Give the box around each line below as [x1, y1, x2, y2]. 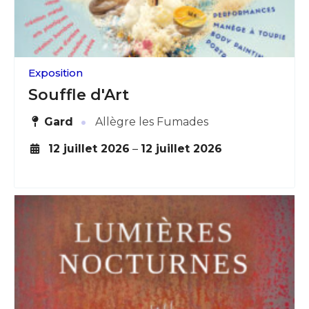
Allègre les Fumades [92, 114, 209, 128]
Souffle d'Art [28, 85, 129, 104]
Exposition [28, 66, 83, 79]
